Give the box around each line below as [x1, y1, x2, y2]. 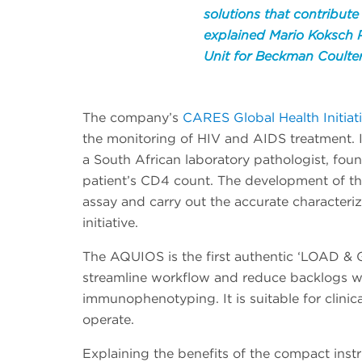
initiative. [82, 215, 138, 231]
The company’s [82, 110, 183, 126]
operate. [82, 312, 134, 328]
